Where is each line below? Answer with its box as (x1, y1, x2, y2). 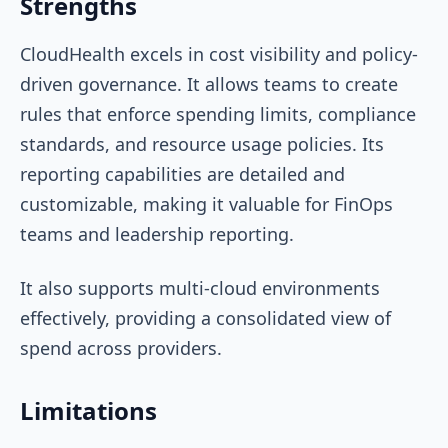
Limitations (20, 393, 157, 427)
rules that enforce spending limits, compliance (20, 101, 416, 126)
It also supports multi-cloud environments (20, 275, 380, 300)
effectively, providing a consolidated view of (20, 305, 391, 330)
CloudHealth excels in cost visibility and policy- (20, 41, 418, 66)
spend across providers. (20, 335, 227, 360)
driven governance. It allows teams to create (20, 71, 398, 96)
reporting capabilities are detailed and (20, 161, 345, 186)
